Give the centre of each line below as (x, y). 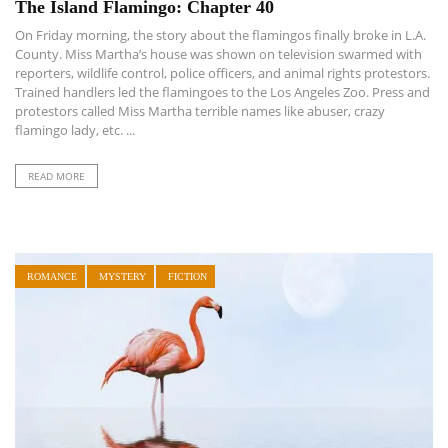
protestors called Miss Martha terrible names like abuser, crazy (200, 110)
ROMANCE (52, 276)
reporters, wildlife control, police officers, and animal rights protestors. (222, 72)
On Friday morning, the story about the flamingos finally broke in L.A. (220, 34)
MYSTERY (122, 276)
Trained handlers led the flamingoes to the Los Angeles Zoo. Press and (222, 91)
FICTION (187, 276)
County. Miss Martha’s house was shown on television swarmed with (218, 53)
